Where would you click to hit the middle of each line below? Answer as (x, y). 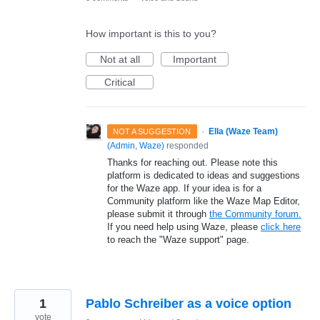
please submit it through (158, 214)
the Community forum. (255, 214)
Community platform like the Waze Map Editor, (204, 201)
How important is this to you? (151, 33)
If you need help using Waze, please (184, 226)
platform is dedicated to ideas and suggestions (204, 175)
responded (186, 145)
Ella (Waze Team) (243, 131)
